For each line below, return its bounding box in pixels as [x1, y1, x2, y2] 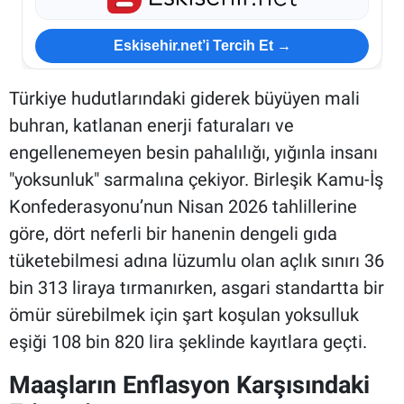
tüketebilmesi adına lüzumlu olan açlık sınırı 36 [9, 249, 384, 271]
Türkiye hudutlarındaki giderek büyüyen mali [9, 87, 360, 109]
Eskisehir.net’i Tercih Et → [113, 38, 291, 54]
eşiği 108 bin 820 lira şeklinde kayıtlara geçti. [9, 330, 367, 353]
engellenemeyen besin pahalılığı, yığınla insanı [9, 141, 378, 163]
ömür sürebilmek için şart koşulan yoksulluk [9, 303, 359, 326]
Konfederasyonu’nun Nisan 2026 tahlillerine [9, 195, 357, 217]
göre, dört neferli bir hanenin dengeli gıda [9, 222, 337, 244]
